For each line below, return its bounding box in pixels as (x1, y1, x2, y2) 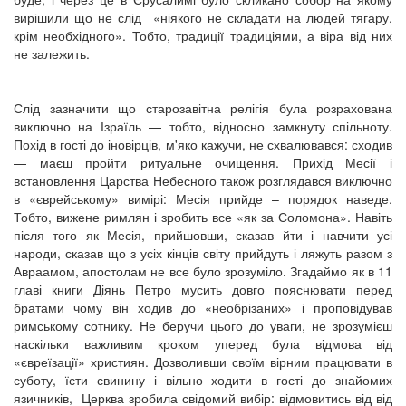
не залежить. (14, 43, 90, 63)
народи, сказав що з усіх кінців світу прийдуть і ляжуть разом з (14, 243, 392, 262)
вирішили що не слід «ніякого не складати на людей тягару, (14, 7, 392, 26)
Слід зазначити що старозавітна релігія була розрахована (14, 98, 392, 117)
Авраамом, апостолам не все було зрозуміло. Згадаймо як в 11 (14, 261, 392, 280)
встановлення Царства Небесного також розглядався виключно (14, 170, 392, 189)
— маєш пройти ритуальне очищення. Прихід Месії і (14, 152, 392, 171)
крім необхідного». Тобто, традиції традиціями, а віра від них (14, 25, 392, 44)
